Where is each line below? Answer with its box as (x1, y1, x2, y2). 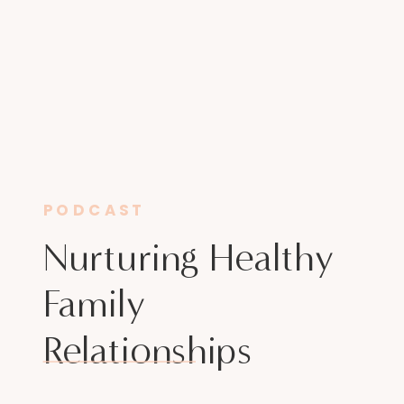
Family (42, 280, 145, 327)
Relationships (42, 326, 252, 374)
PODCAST (42, 199, 147, 221)
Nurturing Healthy (42, 233, 334, 280)
